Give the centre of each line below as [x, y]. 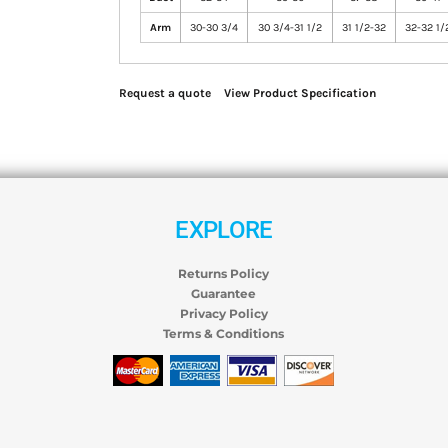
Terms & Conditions [224, 333]
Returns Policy [224, 273]
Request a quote [165, 93]
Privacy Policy [223, 313]
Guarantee [224, 293]
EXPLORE [224, 229]
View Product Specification [300, 93]
